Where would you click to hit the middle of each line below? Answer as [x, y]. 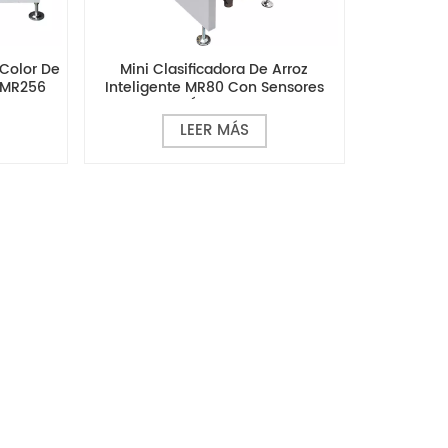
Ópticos [214, 106]
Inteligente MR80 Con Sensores [214, 88]
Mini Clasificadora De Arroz [214, 70]
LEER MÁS [214, 131]
